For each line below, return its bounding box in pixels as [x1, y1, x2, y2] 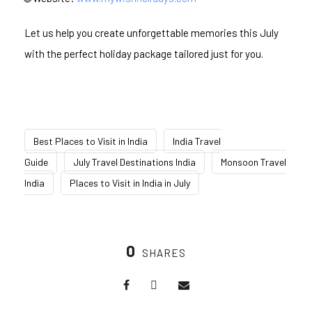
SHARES [142, 247, 186, 260]
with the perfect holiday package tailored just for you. [24, 47, 263, 61]
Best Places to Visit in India [33, 135, 148, 148]
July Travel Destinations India [73, 156, 196, 169]
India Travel [173, 135, 221, 148]
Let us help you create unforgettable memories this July [24, 26, 279, 40]
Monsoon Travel [221, 156, 286, 169]
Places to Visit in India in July [70, 177, 190, 189]
